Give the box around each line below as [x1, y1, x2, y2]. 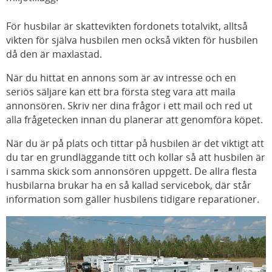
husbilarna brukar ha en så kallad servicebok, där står [6, 178, 251, 192]
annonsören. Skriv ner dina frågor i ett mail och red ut [6, 99, 253, 113]
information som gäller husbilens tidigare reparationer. [6, 192, 259, 206]
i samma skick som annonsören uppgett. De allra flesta [6, 165, 257, 178]
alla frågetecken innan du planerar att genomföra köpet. [6, 113, 263, 127]
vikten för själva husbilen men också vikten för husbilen [6, 33, 258, 47]
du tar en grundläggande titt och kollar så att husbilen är [6, 151, 265, 165]
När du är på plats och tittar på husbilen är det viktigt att [6, 137, 264, 151]
